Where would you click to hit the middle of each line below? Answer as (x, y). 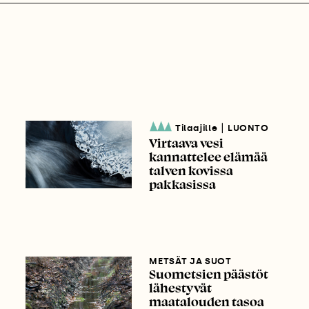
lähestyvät (181, 287)
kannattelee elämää (209, 157)
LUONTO (248, 128)
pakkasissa (183, 185)
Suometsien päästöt (209, 273)
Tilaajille (196, 128)
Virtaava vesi (187, 143)
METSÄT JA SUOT (190, 261)
